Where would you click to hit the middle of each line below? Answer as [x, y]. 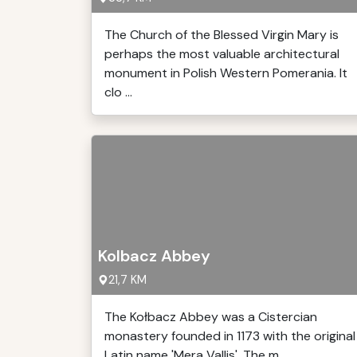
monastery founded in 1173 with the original [230, 336]
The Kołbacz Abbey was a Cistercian [211, 317]
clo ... [118, 92]
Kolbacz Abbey [154, 256]
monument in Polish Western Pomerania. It [226, 73]
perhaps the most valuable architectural [222, 54]
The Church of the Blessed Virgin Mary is [222, 35]
